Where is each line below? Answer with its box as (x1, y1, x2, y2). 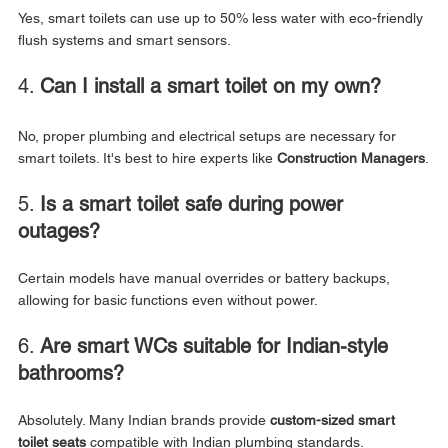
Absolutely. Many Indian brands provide (18, 411, 270, 428)
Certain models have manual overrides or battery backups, (18, 269, 394, 286)
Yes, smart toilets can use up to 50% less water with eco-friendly (18, 9, 427, 26)
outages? (18, 218, 100, 243)
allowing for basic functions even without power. (18, 291, 318, 308)
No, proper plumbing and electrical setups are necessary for (18, 127, 400, 144)
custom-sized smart (270, 411, 399, 428)
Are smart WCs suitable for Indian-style (40, 333, 394, 358)
